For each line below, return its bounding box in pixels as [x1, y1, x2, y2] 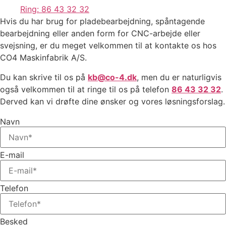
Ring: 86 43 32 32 [20, 4, 89, 15]
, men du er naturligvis [137, 72, 221, 82]
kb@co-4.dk [88, 72, 137, 82]
